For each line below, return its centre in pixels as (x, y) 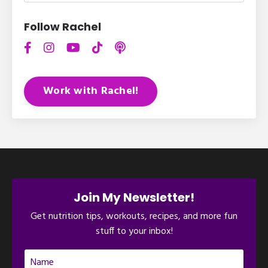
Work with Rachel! (91, 92)
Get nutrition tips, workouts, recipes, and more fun (134, 216)
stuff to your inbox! (134, 231)
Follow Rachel (63, 26)
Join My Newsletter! (134, 197)
